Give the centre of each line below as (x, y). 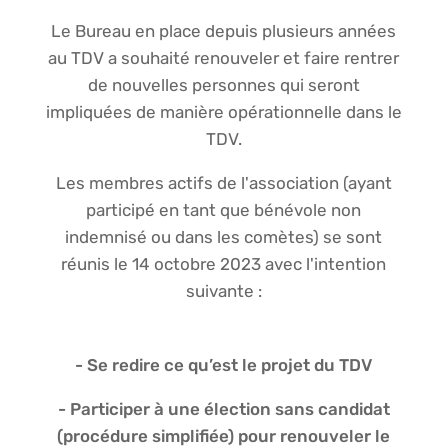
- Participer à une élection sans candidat (223, 408)
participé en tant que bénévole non (224, 209)
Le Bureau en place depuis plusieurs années (224, 30)
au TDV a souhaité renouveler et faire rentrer (224, 57)
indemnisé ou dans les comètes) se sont (224, 236)
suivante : (223, 290)
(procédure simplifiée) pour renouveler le (224, 435)
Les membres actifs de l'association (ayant (223, 182)
